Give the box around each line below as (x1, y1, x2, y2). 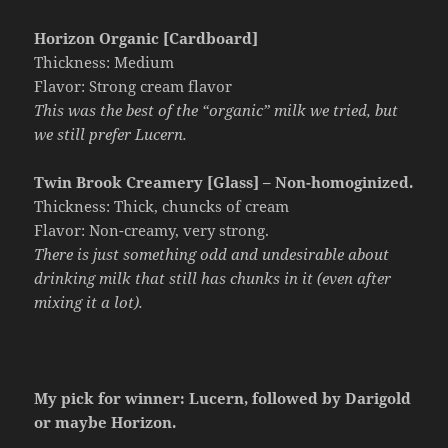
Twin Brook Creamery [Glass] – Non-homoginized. (34, 171, 414, 192)
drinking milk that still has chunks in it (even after (34, 267, 392, 288)
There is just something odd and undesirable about (34, 243, 390, 264)
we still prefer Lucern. (34, 123, 188, 144)
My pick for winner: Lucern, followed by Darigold (34, 387, 412, 408)
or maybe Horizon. (34, 411, 177, 432)
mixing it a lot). (34, 291, 144, 312)
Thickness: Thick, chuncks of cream (34, 195, 290, 216)
